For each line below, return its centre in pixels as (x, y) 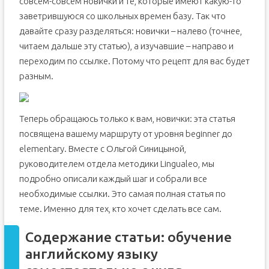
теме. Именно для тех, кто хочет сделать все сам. (120, 209)
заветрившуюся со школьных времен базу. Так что (122, 16)
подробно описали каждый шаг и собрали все (113, 179)
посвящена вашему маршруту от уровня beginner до (125, 134)
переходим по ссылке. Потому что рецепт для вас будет (134, 61)
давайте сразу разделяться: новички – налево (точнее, (130, 31)
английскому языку (91, 254)
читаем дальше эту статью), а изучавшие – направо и (126, 46)
